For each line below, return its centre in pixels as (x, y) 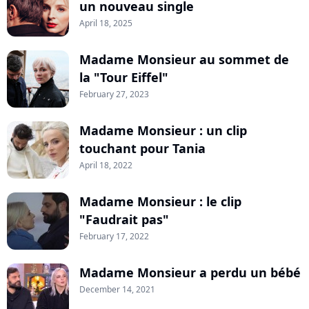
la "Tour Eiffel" (124, 78)
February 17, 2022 (114, 237)
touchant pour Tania (142, 149)
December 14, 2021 (117, 290)
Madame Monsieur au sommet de (184, 60)
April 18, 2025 (106, 23)
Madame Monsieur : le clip (160, 202)
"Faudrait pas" (124, 220)
